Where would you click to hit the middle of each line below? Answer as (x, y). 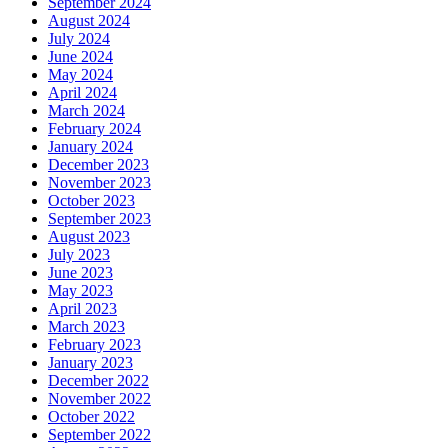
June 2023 (80, 273)
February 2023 (94, 345)
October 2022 (91, 417)
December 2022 (98, 381)
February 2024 (94, 129)
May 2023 (80, 291)
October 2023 (91, 201)
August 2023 (89, 237)
